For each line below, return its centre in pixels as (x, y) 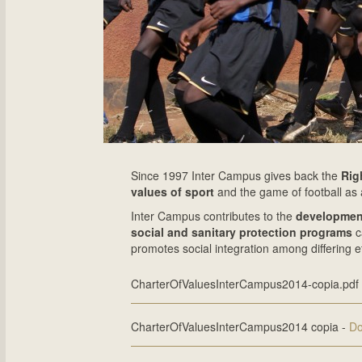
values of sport (172, 192)
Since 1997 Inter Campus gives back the (236, 175)
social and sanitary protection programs (241, 232)
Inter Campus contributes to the (213, 216)
